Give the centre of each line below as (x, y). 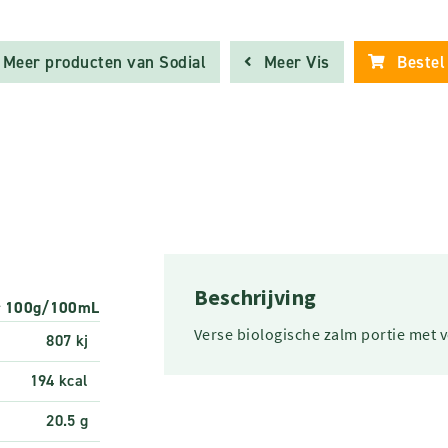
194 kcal (59, 381)
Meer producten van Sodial (104, 62)
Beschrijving (255, 298)
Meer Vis (296, 62)
